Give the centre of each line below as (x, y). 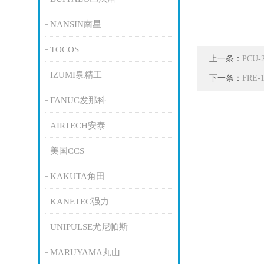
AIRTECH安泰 (77, 126)
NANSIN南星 (75, 24)
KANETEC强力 (79, 202)
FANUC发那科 (78, 100)
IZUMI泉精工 (76, 75)
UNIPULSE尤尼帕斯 (89, 227)
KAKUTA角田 (77, 176)
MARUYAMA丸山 (85, 252)
